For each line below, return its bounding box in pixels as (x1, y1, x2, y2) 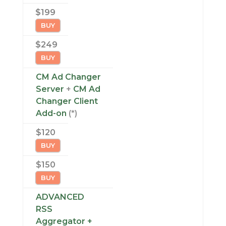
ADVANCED (35, 192, 84, 202)
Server (35, 84, 64, 94)
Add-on (35, 108, 67, 118)
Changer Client (35, 96, 98, 106)
